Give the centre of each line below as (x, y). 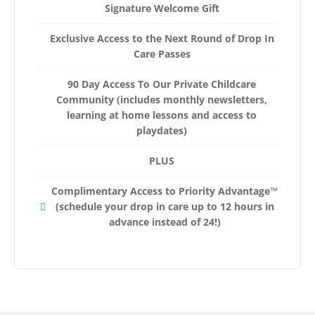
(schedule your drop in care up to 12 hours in (165, 206)
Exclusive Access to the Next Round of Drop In (162, 38)
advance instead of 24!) (165, 221)
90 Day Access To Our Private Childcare (162, 84)
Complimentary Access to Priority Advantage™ (165, 191)
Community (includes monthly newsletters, (162, 99)
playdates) (162, 130)
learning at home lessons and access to (162, 115)
